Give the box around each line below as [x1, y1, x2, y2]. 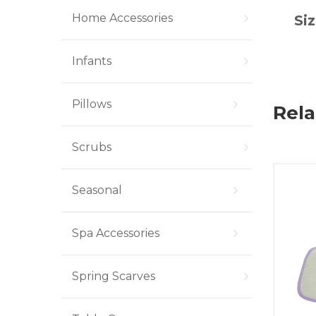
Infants [72, 54, 111, 68]
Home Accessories [72, 11, 173, 25]
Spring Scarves [72, 269, 155, 283]
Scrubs [72, 140, 111, 154]
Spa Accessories [72, 226, 159, 240]
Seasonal [72, 183, 122, 197]
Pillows [72, 97, 111, 111]
